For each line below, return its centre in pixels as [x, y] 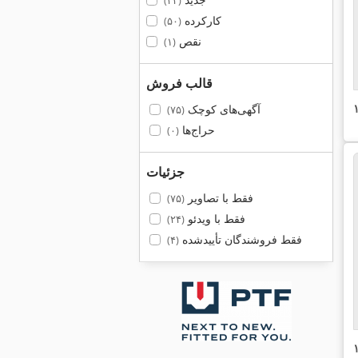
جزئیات [165, 172]
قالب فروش [179, 83]
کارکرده [201, 20]
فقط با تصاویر [219, 198]
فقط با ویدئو [215, 219]
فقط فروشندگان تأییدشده [240, 239]
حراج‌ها [197, 130]
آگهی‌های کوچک [222, 109]
